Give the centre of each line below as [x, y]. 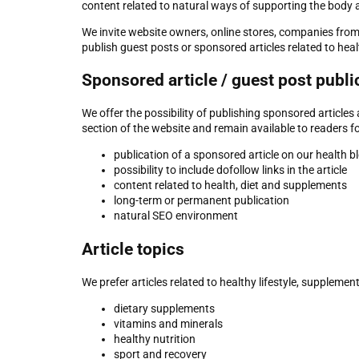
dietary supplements [164, 309]
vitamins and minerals [168, 324]
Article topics [133, 249]
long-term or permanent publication [202, 201]
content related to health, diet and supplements [230, 186]
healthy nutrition [155, 339]
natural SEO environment [176, 216]
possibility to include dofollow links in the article [230, 170]
